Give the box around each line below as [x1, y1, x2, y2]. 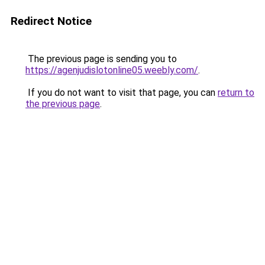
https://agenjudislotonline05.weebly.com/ [25, 64, 198, 76]
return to [218, 87, 254, 98]
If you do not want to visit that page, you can [25, 87, 218, 98]
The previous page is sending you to [25, 53, 177, 64]
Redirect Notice [11, 14, 92, 28]
